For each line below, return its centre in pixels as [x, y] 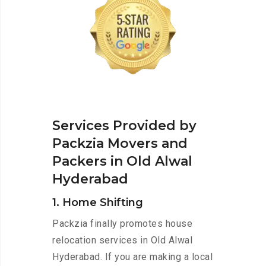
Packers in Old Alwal [122, 161]
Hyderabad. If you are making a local [132, 257]
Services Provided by [124, 126]
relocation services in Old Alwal [122, 240]
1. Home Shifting [98, 203]
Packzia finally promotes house [122, 224]
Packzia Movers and [120, 144]
